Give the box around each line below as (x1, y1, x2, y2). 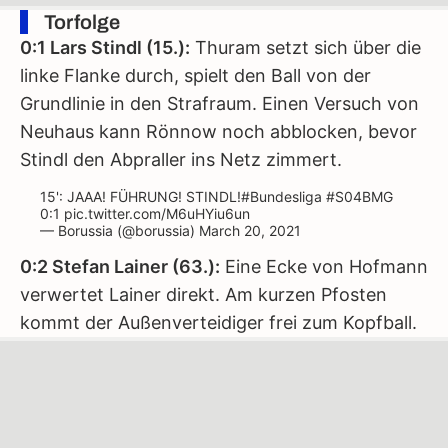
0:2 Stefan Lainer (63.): (20, 256, 220, 277)
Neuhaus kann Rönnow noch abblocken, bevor (20, 121, 417, 142)
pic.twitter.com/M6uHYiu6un (64, 205, 250, 222)
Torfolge (44, 11, 121, 33)
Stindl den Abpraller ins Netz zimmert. (20, 149, 342, 170)
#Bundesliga (241, 188, 322, 205)
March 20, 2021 (199, 222, 301, 239)
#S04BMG (326, 188, 393, 205)
